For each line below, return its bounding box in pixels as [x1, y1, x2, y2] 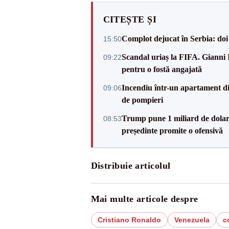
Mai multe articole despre [90, 194, 198, 204]
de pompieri [121, 96, 163, 104]
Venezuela [174, 216, 210, 224]
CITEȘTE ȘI [103, 14, 156, 25]
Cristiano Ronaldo [97, 216, 161, 224]
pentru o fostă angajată [121, 65, 202, 74]
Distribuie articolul [90, 161, 171, 171]
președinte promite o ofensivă [121, 126, 223, 135]
